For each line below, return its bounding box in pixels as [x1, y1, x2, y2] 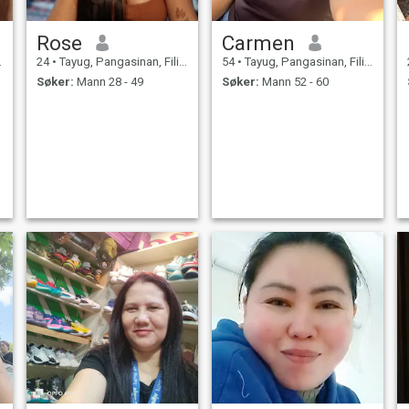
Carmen [221, 30, 295, 55]
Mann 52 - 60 [258, 75, 329, 89]
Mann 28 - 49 [73, 75, 143, 89]
